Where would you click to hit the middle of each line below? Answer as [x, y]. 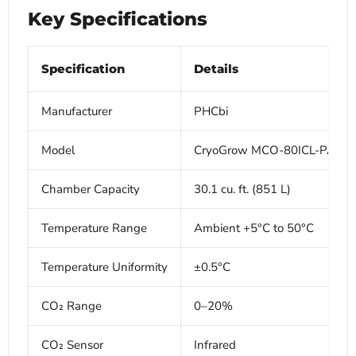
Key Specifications [118, 19]
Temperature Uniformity [104, 267]
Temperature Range [94, 228]
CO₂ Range [72, 306]
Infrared [215, 345]
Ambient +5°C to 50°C [254, 228]
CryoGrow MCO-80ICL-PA [265, 151]
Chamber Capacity [91, 190]
